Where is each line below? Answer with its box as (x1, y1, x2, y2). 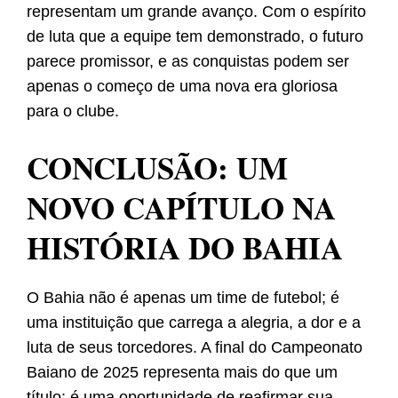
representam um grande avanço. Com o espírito (27, 3, 366, 21)
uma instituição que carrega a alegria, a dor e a (27, 314, 361, 332)
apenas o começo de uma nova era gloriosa (27, 77, 338, 96)
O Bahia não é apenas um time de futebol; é (27, 289, 339, 307)
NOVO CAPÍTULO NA (27, 185, 336, 231)
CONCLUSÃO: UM (27, 145, 288, 191)
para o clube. (27, 102, 119, 121)
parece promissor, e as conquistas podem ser (27, 52, 349, 71)
